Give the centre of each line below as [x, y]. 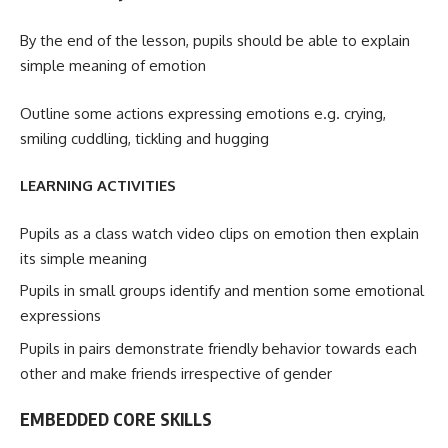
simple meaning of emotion [115, 66]
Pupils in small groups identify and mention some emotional [222, 291]
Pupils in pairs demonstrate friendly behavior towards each [218, 348]
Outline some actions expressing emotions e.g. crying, [203, 113]
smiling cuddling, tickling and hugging [144, 138]
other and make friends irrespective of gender [176, 373]
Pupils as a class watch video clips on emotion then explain [219, 233]
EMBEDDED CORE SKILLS [116, 419]
